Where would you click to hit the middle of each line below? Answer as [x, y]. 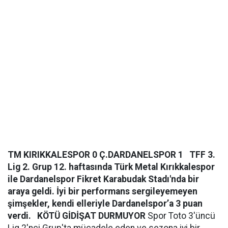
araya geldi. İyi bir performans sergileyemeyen [103, 191]
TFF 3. [202, 155]
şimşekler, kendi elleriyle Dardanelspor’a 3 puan [105, 204]
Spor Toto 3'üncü [180, 216]
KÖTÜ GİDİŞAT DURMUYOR [91, 216]
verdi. [19, 216]
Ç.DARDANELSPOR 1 [141, 155]
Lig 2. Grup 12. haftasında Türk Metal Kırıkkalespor [111, 167]
